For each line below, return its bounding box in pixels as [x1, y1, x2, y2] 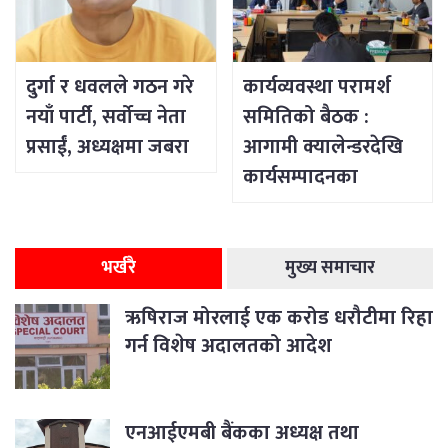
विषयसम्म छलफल [242, 190, 380, 225]
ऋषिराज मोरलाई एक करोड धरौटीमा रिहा [125, 301, 433, 336]
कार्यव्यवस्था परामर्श [242, 70, 391, 105]
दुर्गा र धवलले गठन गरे [26, 70, 194, 105]
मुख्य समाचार [284, 253, 375, 284]
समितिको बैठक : [242, 100, 369, 135]
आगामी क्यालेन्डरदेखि [242, 130, 403, 165]
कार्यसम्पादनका [242, 160, 358, 195]
